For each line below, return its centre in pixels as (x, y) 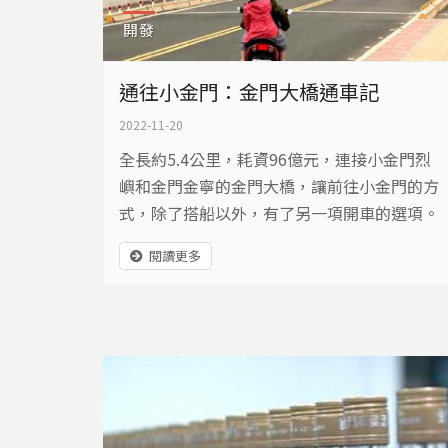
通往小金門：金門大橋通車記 (248, 91)
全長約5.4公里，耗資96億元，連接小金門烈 (274, 158)
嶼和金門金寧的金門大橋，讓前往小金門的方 (278, 185)
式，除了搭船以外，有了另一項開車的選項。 (278, 212)
